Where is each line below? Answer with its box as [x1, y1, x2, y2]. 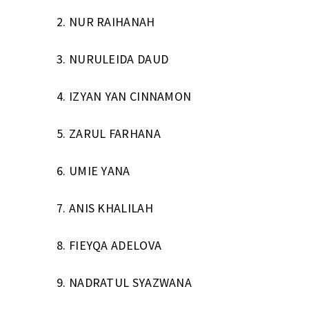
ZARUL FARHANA [68, 125, 161, 141]
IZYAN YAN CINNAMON [68, 88, 192, 104]
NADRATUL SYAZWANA [68, 274, 192, 290]
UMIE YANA [66, 162, 130, 179]
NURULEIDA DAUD [68, 50, 169, 67]
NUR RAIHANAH [66, 13, 155, 30]
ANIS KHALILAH [68, 199, 153, 216]
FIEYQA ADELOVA [68, 237, 162, 253]
